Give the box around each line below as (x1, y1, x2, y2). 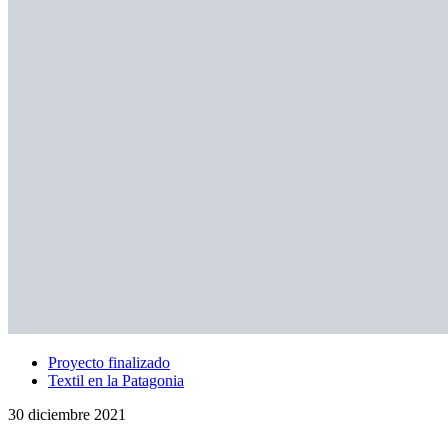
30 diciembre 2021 (8, 405, 126, 423)
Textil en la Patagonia (48, 371, 184, 389)
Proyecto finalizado (48, 353, 170, 371)
